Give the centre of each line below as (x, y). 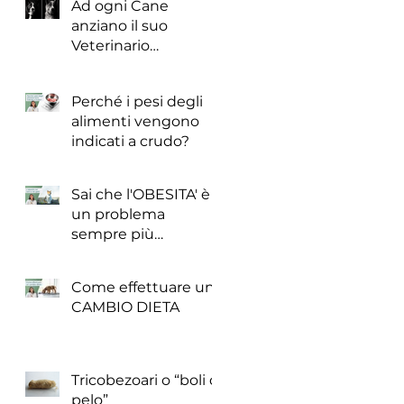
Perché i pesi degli (137, 101)
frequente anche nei (146, 254)
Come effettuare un (143, 287)
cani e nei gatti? (129, 274)
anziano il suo (119, 26)
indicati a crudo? (130, 141)
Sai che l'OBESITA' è (141, 194)
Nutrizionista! (119, 65)
